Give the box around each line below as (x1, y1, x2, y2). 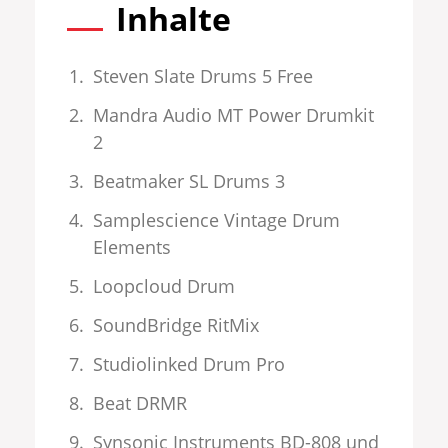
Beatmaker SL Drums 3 (93, 168, 286, 193)
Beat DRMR (93, 390, 188, 415)
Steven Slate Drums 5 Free (93, 63, 314, 88)
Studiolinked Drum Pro (93, 351, 286, 376)
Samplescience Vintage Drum (93, 207, 341, 232)
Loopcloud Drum (93, 273, 236, 298)
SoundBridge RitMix (93, 312, 260, 337)
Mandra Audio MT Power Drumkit (93, 102, 375, 127)
